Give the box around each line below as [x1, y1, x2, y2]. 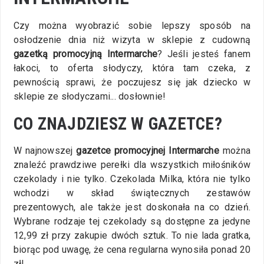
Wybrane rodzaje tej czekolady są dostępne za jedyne [14, 215, 250, 227]
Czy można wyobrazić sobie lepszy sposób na [14, 19, 250, 31]
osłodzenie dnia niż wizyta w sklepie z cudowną [14, 34, 250, 45]
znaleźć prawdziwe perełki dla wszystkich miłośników [14, 159, 250, 170]
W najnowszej [14, 144, 77, 156]
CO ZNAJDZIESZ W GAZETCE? [14, 113, 222, 134]
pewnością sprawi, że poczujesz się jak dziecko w [14, 76, 250, 88]
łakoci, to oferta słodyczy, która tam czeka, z [14, 62, 250, 74]
